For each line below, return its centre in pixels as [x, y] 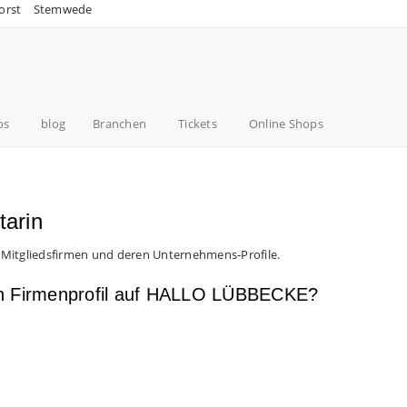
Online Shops [286, 124]
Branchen [119, 124]
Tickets [198, 124]
